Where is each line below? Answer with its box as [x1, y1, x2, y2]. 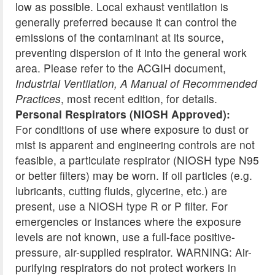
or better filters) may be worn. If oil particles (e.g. [15, 168, 252, 184]
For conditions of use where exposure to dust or [15, 122, 249, 137]
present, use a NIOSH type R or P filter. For [15, 198, 228, 214]
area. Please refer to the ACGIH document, [15, 60, 226, 76]
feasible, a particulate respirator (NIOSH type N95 [15, 152, 259, 168]
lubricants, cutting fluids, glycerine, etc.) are [15, 183, 227, 199]
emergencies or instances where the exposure [15, 214, 241, 230]
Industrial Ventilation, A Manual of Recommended [15, 76, 257, 91]
